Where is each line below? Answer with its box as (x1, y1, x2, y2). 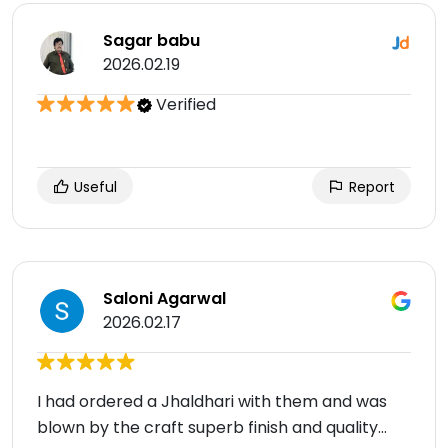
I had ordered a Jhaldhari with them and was (37, 390, 387, 414)
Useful (70, 177, 117, 198)
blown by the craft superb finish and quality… (37, 416, 387, 440)
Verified (152, 93, 216, 117)
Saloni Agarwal (103, 287, 226, 311)
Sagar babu (103, 29, 200, 53)
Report (345, 177, 395, 198)
